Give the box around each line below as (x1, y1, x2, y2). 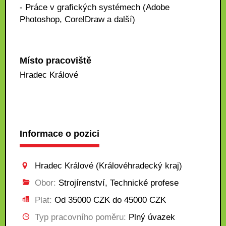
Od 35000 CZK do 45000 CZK (52, 195, 166, 205)
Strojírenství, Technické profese (56, 178, 179, 188)
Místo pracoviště (20, 55, 91, 66)
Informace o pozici (20, 129, 99, 139)
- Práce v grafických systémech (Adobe (20, 3, 169, 12)
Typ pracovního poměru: (35, 212, 126, 222)
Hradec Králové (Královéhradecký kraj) (35, 161, 182, 171)
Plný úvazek (126, 212, 175, 222)
